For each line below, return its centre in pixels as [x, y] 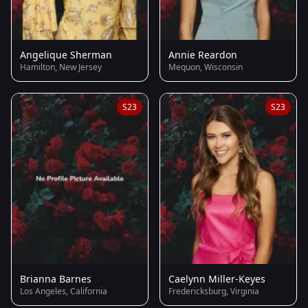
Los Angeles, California [64, 291]
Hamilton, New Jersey [61, 67]
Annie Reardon [203, 54]
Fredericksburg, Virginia [214, 291]
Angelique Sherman [66, 54]
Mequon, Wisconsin [206, 67]
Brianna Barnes [56, 279]
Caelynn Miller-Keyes [217, 279]
